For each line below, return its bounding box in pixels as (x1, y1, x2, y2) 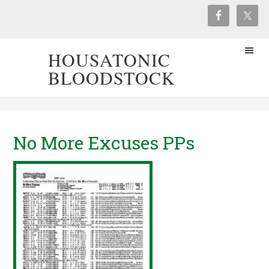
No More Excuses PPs (13, 131, 195, 154)
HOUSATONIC (48, 47, 171, 71)
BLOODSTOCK (48, 65, 175, 89)
